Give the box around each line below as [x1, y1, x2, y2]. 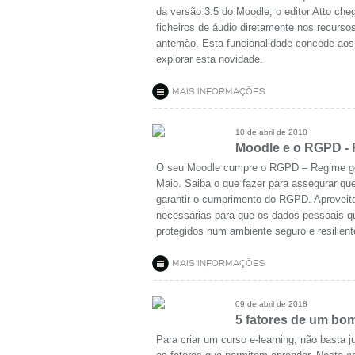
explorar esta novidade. [156, 53, 263, 65]
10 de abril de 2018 [235, 128, 307, 136]
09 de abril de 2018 [235, 300, 307, 308]
